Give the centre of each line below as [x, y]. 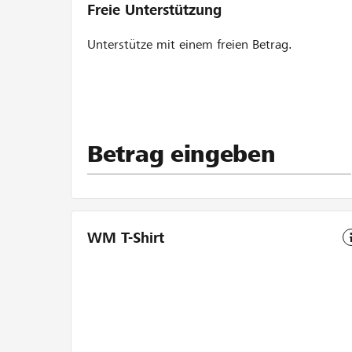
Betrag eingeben [181, 154]
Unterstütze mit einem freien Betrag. [192, 44]
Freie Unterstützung [154, 10]
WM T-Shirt [126, 238]
